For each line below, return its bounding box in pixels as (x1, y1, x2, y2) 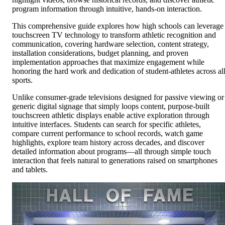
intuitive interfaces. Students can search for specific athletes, (12, 120, 201, 129)
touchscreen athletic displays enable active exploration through (12, 111, 209, 120)
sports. (12, 76, 33, 85)
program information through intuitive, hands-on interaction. (12, 5, 202, 14)
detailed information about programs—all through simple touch (12, 147, 211, 156)
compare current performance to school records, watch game (12, 129, 203, 138)
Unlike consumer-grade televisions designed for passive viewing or (12, 93, 224, 102)
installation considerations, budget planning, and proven (12, 49, 188, 58)
